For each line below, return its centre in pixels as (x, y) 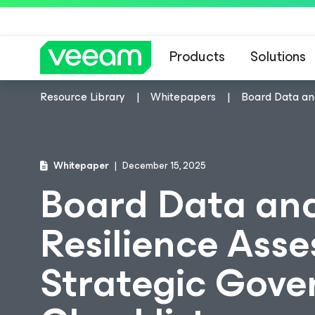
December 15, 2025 (164, 166)
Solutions (278, 57)
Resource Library (83, 97)
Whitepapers (183, 97)
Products (197, 57)
